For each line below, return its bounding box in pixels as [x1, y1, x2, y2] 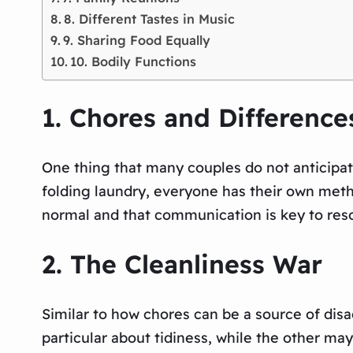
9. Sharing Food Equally [63, 32, 211, 48]
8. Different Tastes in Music [64, 10, 236, 27]
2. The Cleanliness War [41, 248, 322, 281]
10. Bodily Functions [70, 53, 197, 69]
